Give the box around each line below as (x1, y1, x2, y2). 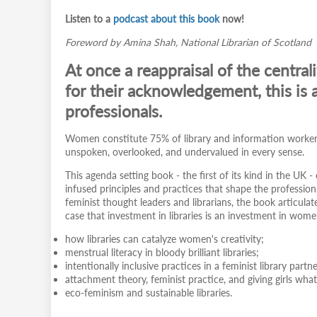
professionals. (65, 102, 162, 121)
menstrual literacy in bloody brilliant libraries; (65, 246, 259, 258)
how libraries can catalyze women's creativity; (65, 233, 264, 245)
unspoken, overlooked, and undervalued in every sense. (65, 146, 304, 158)
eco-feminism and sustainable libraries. (65, 287, 232, 299)
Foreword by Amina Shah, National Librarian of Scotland (65, 36, 311, 48)
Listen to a (65, 13, 113, 25)
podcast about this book (113, 13, 219, 25)
